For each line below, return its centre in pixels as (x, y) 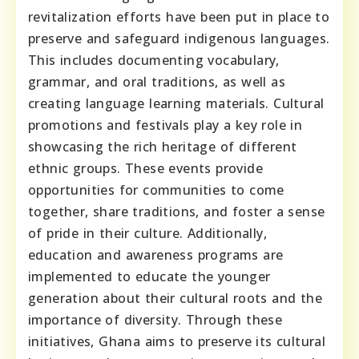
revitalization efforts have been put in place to (179, 17)
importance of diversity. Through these (155, 320)
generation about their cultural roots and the (175, 298)
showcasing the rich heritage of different (163, 147)
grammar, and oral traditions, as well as (157, 82)
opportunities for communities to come (156, 190)
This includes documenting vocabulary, (154, 61)
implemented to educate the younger (149, 277)
